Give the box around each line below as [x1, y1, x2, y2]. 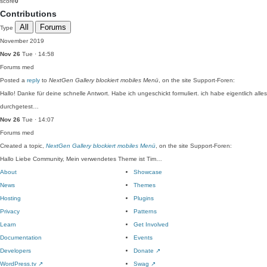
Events [133, 234, 153, 241]
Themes [133, 182, 156, 188]
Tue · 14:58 [20, 51, 54, 57]
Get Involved [133, 221, 169, 228]
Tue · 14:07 [20, 116, 54, 123]
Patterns [133, 208, 157, 215]
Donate [133, 247, 156, 254]
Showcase [133, 169, 162, 175]
